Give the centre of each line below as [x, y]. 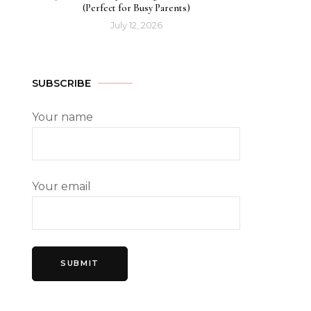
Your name [62, 117]
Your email [61, 186]
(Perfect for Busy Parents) [136, 8]
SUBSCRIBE [61, 83]
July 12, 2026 [136, 25]
